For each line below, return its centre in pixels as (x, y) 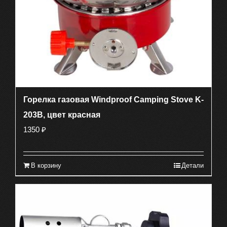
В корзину (46, 166)
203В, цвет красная (62, 115)
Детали (193, 166)
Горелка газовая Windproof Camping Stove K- (113, 100)
